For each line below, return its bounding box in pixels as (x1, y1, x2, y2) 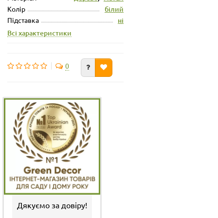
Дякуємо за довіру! (17, 200, 87, 210)
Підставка (7, 15, 39, 24)
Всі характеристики (7, 28, 72, 37)
